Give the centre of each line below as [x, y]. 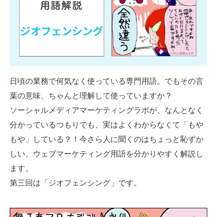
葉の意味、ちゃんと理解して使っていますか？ [91, 96]
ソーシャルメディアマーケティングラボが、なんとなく [107, 110]
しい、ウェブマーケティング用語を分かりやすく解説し [107, 154]
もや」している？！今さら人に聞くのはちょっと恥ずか [107, 139]
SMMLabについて [108, 17]
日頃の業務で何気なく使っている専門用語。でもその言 [107, 81]
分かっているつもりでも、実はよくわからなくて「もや [107, 125]
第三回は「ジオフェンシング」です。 [76, 183]
